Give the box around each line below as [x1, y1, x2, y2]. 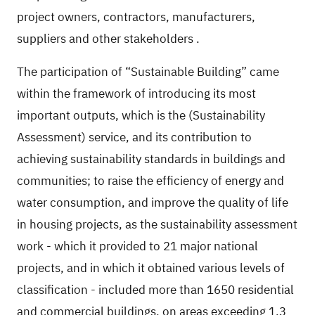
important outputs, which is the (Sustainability [17, 107, 265, 125]
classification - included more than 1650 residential [17, 281, 294, 300]
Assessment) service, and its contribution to [17, 129, 252, 147]
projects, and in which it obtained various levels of [17, 259, 285, 278]
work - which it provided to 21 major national [17, 238, 258, 256]
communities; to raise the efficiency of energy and [17, 172, 284, 191]
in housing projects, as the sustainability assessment [17, 216, 297, 234]
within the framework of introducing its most [17, 85, 256, 103]
